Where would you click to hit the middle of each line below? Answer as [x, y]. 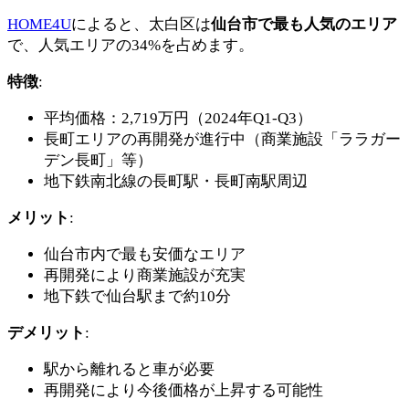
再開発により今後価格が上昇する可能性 [184, 391]
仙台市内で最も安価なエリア [145, 255]
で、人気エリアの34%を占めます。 [131, 46]
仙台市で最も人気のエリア [304, 25]
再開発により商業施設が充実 [145, 276]
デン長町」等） [98, 161]
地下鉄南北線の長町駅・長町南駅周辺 [176, 182]
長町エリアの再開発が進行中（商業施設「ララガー [222, 140]
